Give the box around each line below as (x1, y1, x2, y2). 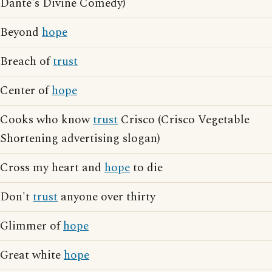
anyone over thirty (58, 188, 155, 206)
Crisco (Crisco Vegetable (118, 111, 250, 129)
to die (130, 159, 163, 177)
